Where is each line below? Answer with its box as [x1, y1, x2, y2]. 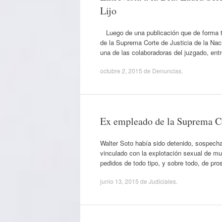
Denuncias [152, 66, 181, 75]
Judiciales [149, 177, 176, 185]
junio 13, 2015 [100, 177, 139, 185]
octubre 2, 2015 [100, 66, 142, 75]
